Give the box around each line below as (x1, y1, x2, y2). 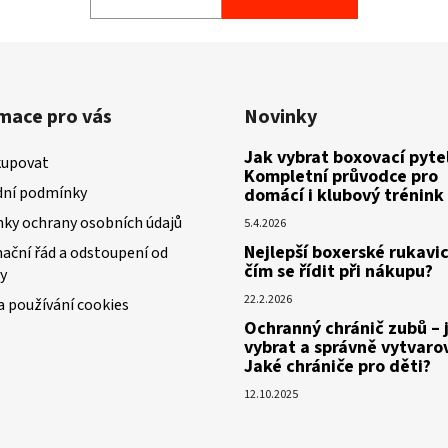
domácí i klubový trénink (244, 182, 444, 208)
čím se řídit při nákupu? (244, 258, 433, 284)
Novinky (244, 102, 317, 131)
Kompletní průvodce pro (244, 163, 438, 189)
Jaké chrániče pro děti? (244, 353, 431, 379)
